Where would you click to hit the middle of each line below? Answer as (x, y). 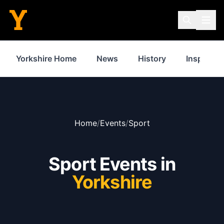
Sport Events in (112, 164)
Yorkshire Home (46, 58)
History (152, 58)
